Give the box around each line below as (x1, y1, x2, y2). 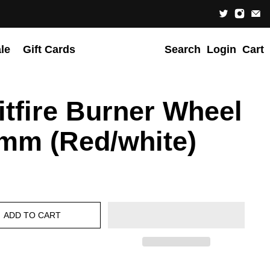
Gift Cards (22, 43, 75, 55)
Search (165, 43, 201, 55)
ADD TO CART (4, 210, 61, 220)
